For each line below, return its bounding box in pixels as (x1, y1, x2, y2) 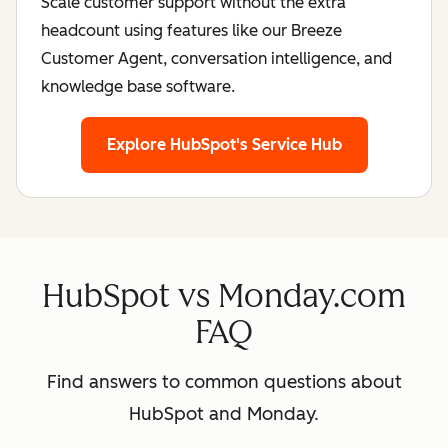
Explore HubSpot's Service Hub (106, 134, 342, 154)
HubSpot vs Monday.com (42, 276, 406, 315)
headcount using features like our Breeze (41, 20, 342, 40)
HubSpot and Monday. (129, 402, 319, 425)
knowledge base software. (41, 76, 235, 96)
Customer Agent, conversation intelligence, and (41, 48, 392, 68)
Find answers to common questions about (46, 370, 402, 393)
